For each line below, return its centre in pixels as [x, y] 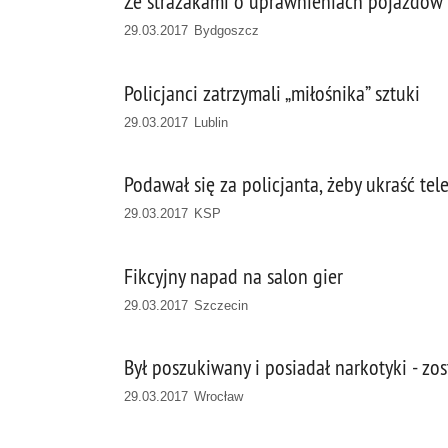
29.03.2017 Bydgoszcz [192, 30]
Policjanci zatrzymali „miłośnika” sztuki [272, 93]
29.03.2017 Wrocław [184, 397]
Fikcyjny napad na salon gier [233, 276]
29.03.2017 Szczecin [186, 305]
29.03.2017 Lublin [176, 122]
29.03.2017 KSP [173, 214]
